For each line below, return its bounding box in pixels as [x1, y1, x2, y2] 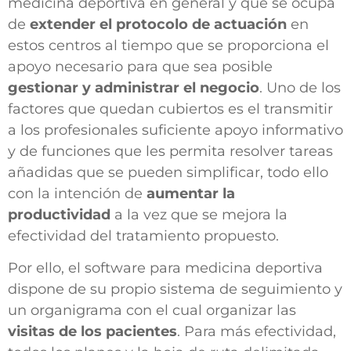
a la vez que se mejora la [110, 205, 288, 223]
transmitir [264, 100, 333, 118]
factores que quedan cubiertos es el [8, 100, 264, 118]
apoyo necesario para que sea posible [8, 57, 273, 75]
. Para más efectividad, [177, 323, 336, 341]
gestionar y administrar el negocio [8, 78, 259, 96]
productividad [8, 205, 110, 223]
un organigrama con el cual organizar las [8, 302, 296, 320]
